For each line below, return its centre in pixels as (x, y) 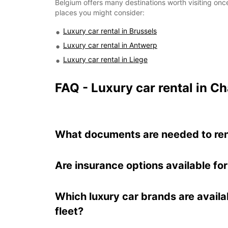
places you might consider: (100, 12)
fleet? (69, 211)
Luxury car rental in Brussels (110, 31)
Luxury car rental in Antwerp (110, 45)
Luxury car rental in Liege (105, 59)
